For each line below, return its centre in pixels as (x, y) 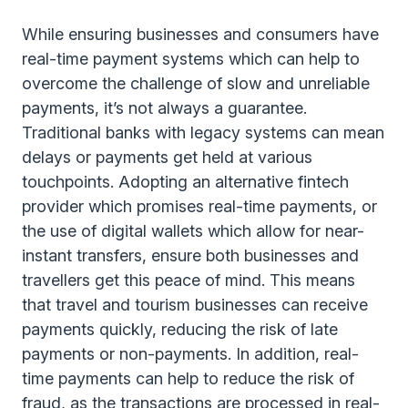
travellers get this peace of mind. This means (189, 280)
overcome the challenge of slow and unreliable (196, 83)
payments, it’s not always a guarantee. (164, 108)
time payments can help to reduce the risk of (188, 378)
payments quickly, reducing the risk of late (180, 329)
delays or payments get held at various (167, 157)
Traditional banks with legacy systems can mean (203, 133)
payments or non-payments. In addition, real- (190, 354)
